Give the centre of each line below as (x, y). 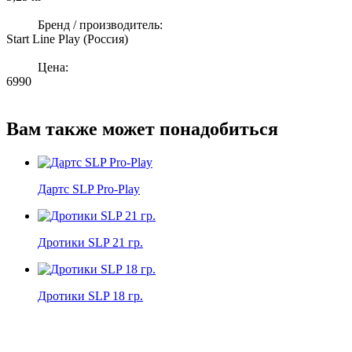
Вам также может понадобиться (142, 128)
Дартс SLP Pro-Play (89, 189)
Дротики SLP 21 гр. (90, 242)
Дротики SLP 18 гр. (90, 295)
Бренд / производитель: (100, 24)
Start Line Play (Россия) (67, 38)
